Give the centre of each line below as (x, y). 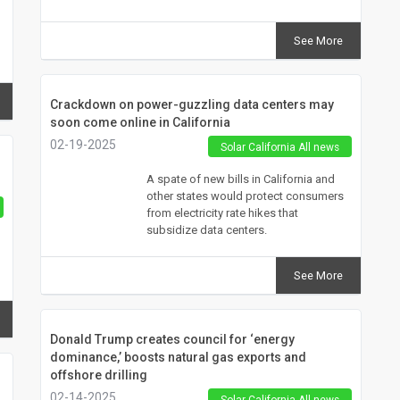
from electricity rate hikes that (222, 212)
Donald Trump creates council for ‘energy (172, 339)
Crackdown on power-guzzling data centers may (192, 104)
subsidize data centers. (206, 229)
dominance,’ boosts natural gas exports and (178, 357)
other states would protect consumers (245, 196)
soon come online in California (140, 122)
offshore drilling (98, 375)
